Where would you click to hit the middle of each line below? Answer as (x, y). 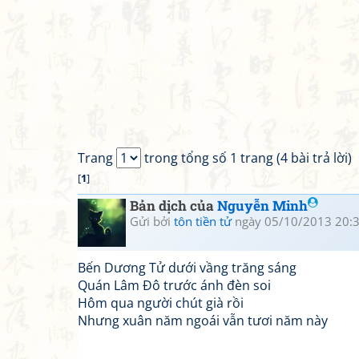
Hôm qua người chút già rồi (161, 303)
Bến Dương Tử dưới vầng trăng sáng (187, 268)
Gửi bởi (152, 221)
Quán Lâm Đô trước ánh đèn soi (174, 285)
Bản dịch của (173, 206)
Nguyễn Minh (262, 206)
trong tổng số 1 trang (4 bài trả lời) (246, 158)
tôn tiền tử (203, 221)
